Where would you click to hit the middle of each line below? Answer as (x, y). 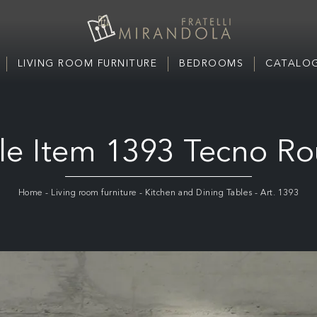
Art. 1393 (280, 193)
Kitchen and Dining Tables (199, 193)
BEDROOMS (211, 64)
